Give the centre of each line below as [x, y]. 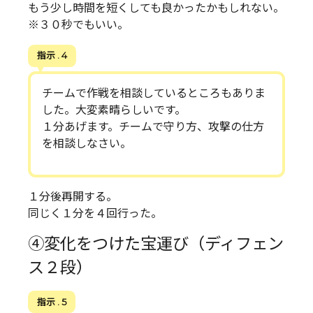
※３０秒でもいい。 [78, 25]
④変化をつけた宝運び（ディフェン [156, 244]
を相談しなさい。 [87, 144]
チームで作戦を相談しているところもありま [154, 94]
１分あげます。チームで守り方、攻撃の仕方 [153, 127]
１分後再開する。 [73, 197]
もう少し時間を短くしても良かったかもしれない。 [156, 8]
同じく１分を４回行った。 [95, 214]
